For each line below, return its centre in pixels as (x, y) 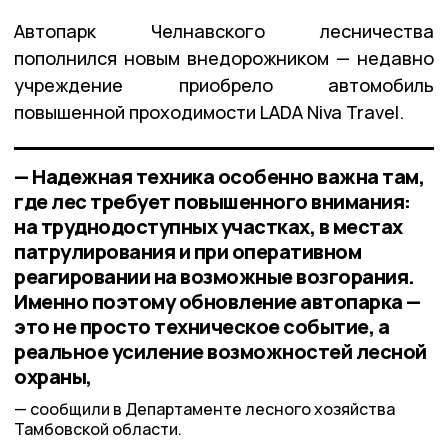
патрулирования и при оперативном (187, 251)
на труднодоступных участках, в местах (208, 226)
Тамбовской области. (98, 429)
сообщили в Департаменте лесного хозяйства (212, 409)
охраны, (53, 376)
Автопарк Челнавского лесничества (224, 30)
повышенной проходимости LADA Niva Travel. (209, 111)
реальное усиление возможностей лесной (220, 351)
